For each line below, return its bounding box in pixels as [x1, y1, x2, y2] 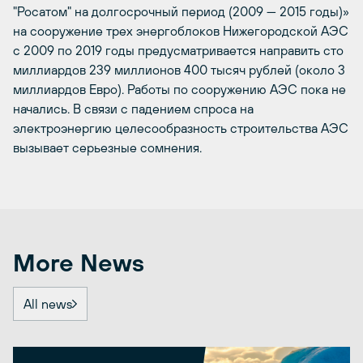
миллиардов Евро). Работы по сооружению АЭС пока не [13, 82, 346, 97]
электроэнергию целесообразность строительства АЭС [13, 121, 348, 136]
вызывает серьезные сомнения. [13, 140, 202, 156]
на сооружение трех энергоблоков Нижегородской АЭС [13, 23, 348, 39]
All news [23, 297, 72, 312]
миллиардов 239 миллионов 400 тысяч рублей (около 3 [13, 62, 345, 78]
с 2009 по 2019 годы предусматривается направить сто [13, 43, 344, 58]
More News [13, 249, 144, 277]
